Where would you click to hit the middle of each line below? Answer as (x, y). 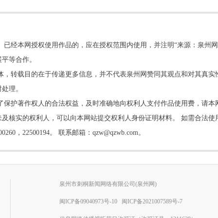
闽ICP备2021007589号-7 (152, 201)
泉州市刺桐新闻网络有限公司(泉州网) (108, 184)
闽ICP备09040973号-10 (88, 201)
